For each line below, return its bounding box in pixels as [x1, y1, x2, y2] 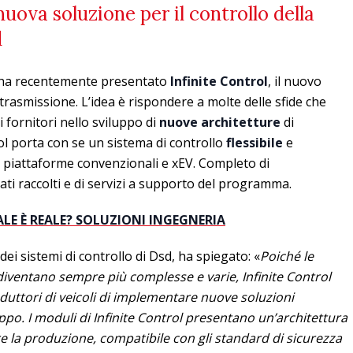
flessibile [226, 133, 283, 151]
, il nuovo [268, 72, 321, 90]
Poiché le [260, 247, 314, 265]
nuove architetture [159, 113, 281, 131]
